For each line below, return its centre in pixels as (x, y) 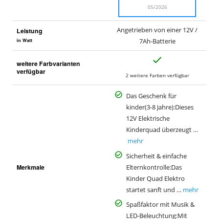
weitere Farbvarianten (48, 64)
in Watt (24, 41)
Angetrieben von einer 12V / (157, 30)
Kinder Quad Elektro (155, 178)
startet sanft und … (153, 190)
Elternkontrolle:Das (154, 167)
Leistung (29, 31)
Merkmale (30, 167)
